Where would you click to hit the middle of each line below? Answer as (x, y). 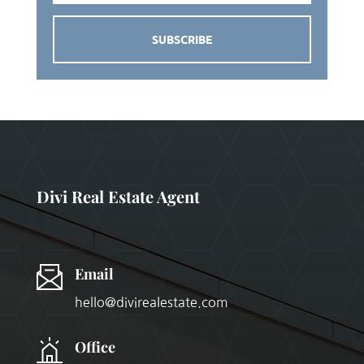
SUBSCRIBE (182, 39)
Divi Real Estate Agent (118, 197)
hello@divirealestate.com (151, 303)
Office (95, 347)
